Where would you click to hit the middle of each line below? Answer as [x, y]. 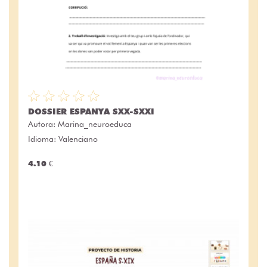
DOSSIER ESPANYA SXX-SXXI [91, 112]
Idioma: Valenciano [63, 139]
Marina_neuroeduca [95, 124]
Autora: [43, 124]
